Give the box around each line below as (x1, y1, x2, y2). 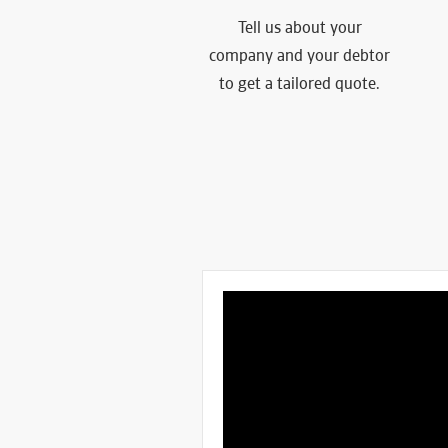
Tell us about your (237, 17, 362, 38)
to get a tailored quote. (219, 73, 381, 94)
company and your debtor (209, 45, 391, 66)
